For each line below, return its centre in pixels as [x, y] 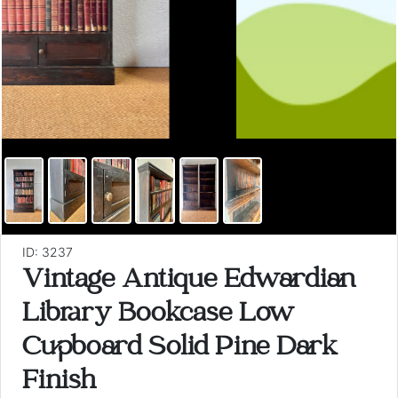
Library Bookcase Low [158, 315]
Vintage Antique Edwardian [189, 282]
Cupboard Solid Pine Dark [180, 349]
